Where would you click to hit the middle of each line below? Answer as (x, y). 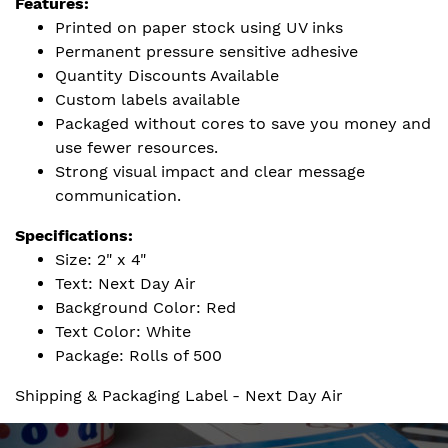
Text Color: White (123, 331)
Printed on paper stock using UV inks (199, 27)
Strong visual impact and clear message (210, 171)
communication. (118, 195)
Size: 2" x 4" (100, 259)
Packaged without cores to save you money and (243, 123)
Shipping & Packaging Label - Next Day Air (179, 395)
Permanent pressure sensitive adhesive (206, 51)
